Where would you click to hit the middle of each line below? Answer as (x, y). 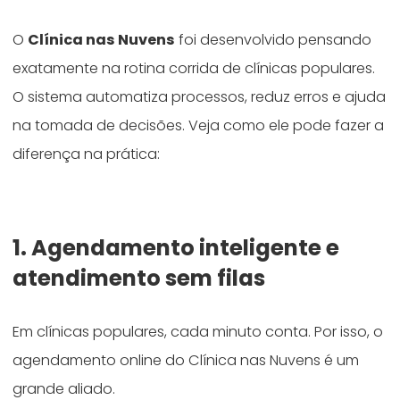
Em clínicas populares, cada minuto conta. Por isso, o (198, 331)
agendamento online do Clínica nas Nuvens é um (186, 360)
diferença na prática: (87, 154)
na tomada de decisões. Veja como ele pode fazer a (199, 125)
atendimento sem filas (139, 278)
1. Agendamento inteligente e (176, 247)
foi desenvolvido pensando (274, 39)
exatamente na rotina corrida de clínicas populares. (194, 68)
